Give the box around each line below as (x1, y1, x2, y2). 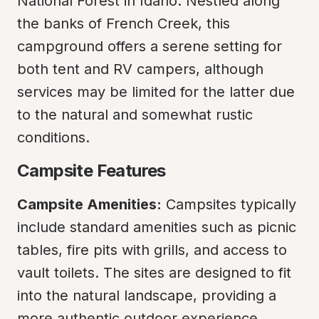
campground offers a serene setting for (17, 38, 282, 55)
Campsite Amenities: (17, 196, 162, 213)
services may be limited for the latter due (17, 83, 295, 100)
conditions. (17, 129, 90, 146)
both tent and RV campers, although (17, 61, 263, 78)
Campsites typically (162, 196, 296, 213)
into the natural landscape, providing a (17, 287, 276, 304)
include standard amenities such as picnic (17, 219, 296, 236)
